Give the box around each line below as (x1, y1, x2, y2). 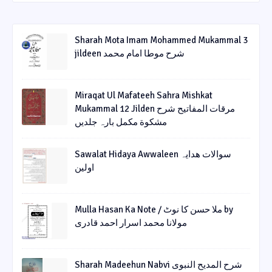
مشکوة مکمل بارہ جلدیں (75, 117, 167, 128)
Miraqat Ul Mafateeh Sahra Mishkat (75, 90, 212, 101)
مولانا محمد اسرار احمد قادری (75, 217, 187, 229)
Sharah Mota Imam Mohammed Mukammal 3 (75, 35, 248, 46)
